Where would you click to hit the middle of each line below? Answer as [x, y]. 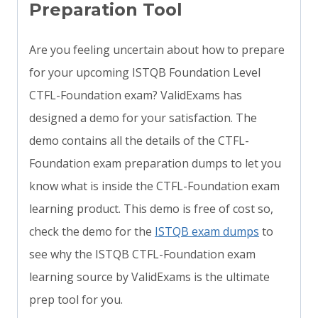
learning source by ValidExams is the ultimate [149, 277]
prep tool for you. [76, 300]
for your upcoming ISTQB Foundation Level [145, 73]
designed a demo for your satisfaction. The [143, 118]
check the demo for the [92, 232]
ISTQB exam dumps [207, 232]
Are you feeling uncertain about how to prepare [157, 50]
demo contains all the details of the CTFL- [139, 141]
